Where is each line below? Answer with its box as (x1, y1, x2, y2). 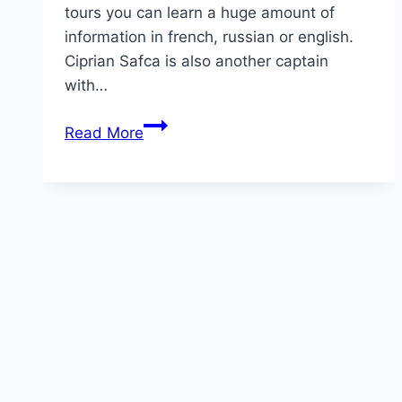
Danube (143, 114, 199, 133)
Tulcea (143, 211, 190, 230)
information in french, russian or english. (65, 27, 354, 46)
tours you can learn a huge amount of (65, 3, 335, 22)
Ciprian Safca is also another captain (65, 51, 328, 70)
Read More (65, 123, 144, 142)
